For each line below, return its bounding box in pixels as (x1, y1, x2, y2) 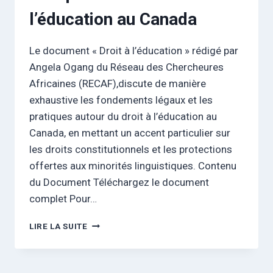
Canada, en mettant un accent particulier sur (29, 126, 230, 139)
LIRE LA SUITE (29, 221, 88, 231)
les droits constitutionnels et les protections (29, 143, 232, 155)
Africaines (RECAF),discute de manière (29, 77, 206, 90)
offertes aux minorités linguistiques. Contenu (29, 159, 236, 172)
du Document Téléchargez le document (29, 175, 209, 188)
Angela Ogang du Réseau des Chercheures (29, 60, 224, 73)
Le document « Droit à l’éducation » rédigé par (29, 44, 238, 57)
